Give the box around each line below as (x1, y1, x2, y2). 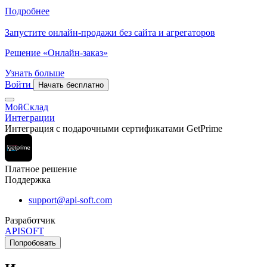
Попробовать (10, 238, 56, 247)
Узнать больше (5, 68, 64, 78)
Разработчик (5, 215, 55, 225)
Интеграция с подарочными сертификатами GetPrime (5, 123, 222, 133)
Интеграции (5, 113, 55, 123)
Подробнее (5, 6, 49, 16)
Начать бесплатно (38, 80, 104, 89)
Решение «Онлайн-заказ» (5, 48, 108, 58)
